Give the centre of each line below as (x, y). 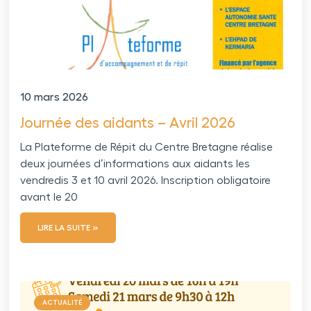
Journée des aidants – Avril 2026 (128, 124)
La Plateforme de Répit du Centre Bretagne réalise (147, 148)
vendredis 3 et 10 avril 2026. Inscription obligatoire (146, 181)
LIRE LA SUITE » (68, 228)
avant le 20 (49, 197)
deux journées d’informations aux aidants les (135, 164)
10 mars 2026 (54, 98)
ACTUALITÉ (62, 303)
